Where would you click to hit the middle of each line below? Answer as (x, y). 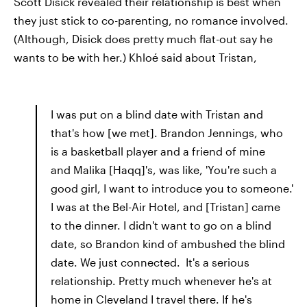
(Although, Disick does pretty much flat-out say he (143, 39)
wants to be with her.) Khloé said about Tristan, (135, 57)
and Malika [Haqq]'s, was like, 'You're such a (164, 170)
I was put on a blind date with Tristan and (157, 114)
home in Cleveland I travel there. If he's (151, 299)
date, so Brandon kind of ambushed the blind (168, 244)
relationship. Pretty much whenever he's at (161, 281)
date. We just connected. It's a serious (150, 262)
